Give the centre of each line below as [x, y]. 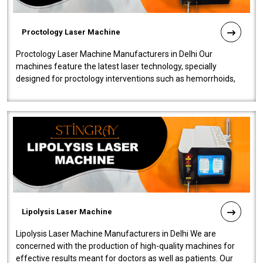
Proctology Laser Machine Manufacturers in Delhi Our [114, 54]
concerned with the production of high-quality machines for [125, 246]
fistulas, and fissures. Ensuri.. [69, 91]
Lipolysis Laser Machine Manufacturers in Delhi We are [116, 234]
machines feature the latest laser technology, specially [116, 66]
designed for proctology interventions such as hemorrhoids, [126, 78]
